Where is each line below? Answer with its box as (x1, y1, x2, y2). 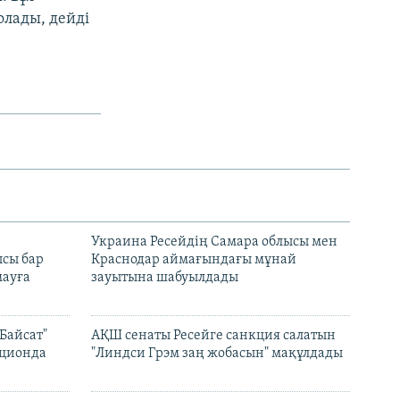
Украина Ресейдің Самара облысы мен (91, 234, 337, 249)
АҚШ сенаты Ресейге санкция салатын (91, 328, 336, 343)
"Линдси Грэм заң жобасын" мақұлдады (91, 346, 343, 361)
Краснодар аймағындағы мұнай (91, 252, 296, 267)
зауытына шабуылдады (91, 270, 238, 285)
